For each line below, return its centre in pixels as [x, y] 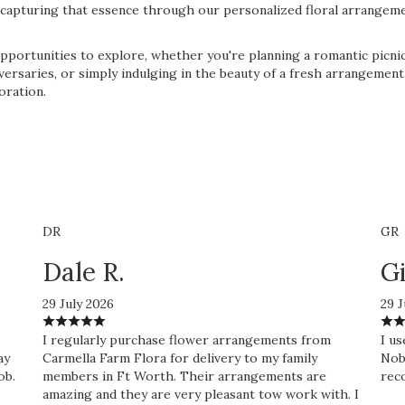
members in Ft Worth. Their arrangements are [185, 377]
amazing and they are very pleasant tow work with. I [201, 395]
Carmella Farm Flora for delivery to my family [180, 358]
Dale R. [84, 273]
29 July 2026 [79, 304]
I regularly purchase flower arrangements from [187, 340]
